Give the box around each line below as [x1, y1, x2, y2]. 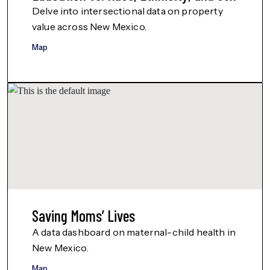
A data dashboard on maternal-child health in [32, 226, 236, 238]
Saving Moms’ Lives [32, 206, 135, 225]
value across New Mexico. [32, 20, 146, 33]
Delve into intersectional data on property [32, 5, 223, 17]
